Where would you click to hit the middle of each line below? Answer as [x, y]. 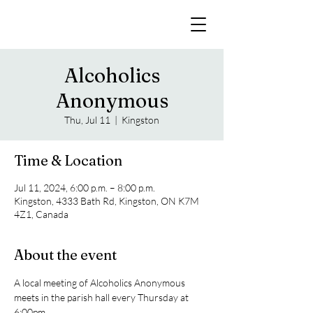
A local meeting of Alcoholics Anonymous [101, 283]
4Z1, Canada [41, 214]
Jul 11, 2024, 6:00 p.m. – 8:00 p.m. [85, 188]
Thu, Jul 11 [87, 120]
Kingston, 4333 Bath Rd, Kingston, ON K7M [107, 201]
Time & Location [68, 160]
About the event [65, 255]
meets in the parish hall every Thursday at [102, 297]
